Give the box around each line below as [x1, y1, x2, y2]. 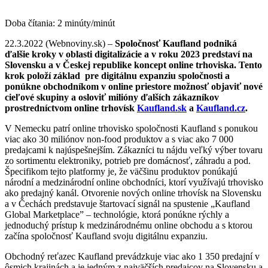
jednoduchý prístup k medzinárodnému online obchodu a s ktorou [5, 220, 252, 230]
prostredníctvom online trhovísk [5, 102, 137, 113]
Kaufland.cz [196, 102, 245, 113]
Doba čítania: [5, 17, 55, 28]
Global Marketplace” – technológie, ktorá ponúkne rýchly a [5, 209, 229, 220]
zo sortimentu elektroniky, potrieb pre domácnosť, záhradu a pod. [5, 155, 251, 166]
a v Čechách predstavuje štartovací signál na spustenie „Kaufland [5, 198, 250, 209]
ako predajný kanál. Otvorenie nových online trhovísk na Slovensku [5, 187, 261, 198]
